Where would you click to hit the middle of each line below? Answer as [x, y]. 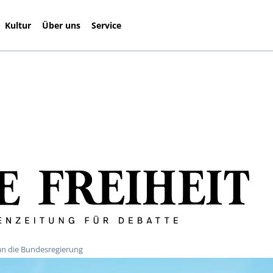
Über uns [62, 25]
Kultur [18, 25]
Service [107, 25]
